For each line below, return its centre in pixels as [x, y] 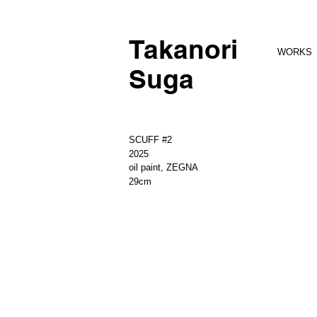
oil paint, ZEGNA [163, 167]
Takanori [187, 49]
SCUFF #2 [150, 140]
